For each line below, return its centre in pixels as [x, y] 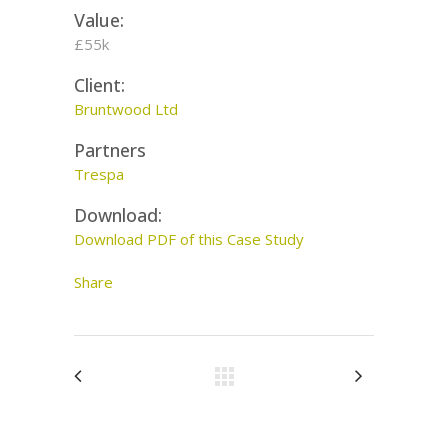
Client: [99, 85]
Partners [110, 150]
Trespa [99, 174]
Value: [99, 20]
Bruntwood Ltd [126, 109]
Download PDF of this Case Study [189, 239]
